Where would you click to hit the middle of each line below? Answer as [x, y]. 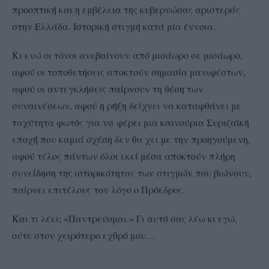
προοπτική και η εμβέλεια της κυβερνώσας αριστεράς [126, 9]
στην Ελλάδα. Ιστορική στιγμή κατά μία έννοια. [114, 26]
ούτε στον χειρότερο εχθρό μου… [84, 235]
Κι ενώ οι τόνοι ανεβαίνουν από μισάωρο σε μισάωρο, [127, 55]
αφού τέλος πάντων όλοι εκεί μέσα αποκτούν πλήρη [124, 156]
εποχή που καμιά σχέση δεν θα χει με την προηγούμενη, [131, 139]
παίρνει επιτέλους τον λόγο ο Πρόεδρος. [98, 189]
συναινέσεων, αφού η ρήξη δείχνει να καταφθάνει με [127, 105]
